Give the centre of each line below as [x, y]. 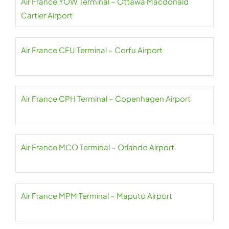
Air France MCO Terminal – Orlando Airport [98, 147]
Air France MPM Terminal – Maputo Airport [97, 196]
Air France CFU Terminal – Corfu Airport [92, 50]
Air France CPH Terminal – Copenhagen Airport [106, 98]
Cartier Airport [47, 15]
